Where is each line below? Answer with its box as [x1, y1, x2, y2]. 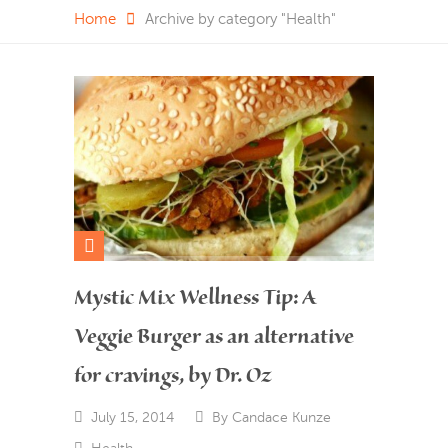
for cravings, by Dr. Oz [74, 360, 271, 390]
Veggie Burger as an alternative [74, 321, 354, 351]
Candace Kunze [231, 408, 331, 425]
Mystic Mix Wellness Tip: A [74, 282, 317, 312]
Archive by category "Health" [145, 10, 337, 29]
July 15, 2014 [90, 408, 174, 425]
